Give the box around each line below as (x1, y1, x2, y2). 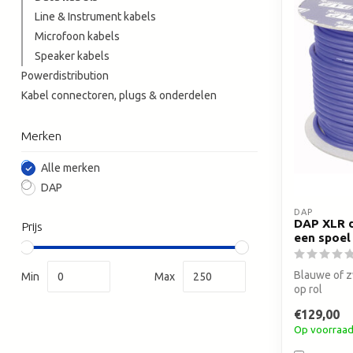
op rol (294, 283, 322, 296)
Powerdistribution (21, 69, 109, 82)
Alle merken (41, 162, 100, 174)
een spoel (294, 231, 351, 245)
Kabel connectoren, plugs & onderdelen (21, 89, 217, 102)
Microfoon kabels (35, 30, 120, 43)
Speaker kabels (35, 50, 110, 62)
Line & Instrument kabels (35, 10, 156, 23)
